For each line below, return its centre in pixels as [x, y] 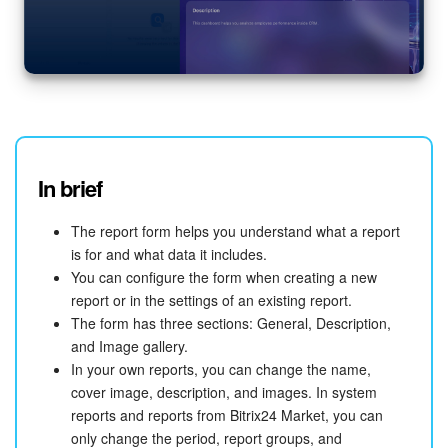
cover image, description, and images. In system [224, 392]
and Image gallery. [129, 346]
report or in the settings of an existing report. [211, 300]
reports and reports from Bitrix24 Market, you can [227, 415]
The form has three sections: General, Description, [231, 323]
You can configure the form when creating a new [224, 277]
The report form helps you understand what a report [235, 231]
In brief [70, 188]
